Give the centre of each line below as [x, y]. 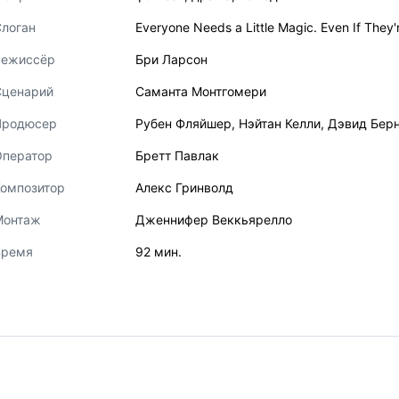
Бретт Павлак [177, 155]
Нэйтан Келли [280, 123]
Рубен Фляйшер [183, 123]
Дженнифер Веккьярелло [214, 220]
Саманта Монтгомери [201, 91]
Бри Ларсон [171, 59]
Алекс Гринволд [184, 187]
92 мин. [159, 252]
